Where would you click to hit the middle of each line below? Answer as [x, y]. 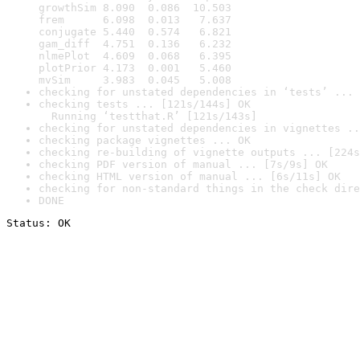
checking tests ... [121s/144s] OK [145, 104]
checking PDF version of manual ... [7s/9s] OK [183, 164]
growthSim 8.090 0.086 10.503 [135, 8]
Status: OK [39, 223]
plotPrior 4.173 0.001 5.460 [135, 68]
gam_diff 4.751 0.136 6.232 [135, 44]
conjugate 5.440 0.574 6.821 [135, 32]
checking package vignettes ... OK [145, 140]
